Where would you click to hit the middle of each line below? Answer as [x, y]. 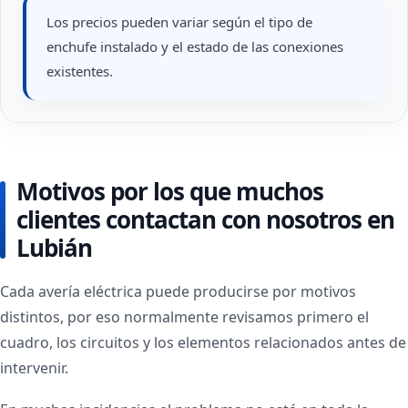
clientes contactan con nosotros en [205, 219]
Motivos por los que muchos [170, 191]
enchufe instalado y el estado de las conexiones [195, 46]
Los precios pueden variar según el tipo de [179, 22]
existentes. [80, 71]
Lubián [54, 248]
